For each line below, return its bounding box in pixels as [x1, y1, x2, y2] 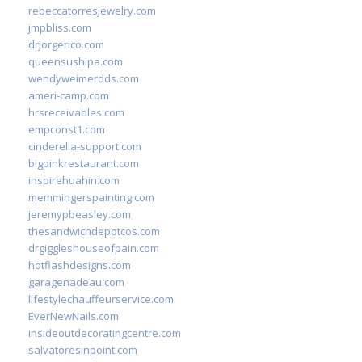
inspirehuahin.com [28, 173, 120, 187]
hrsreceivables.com [28, 105, 124, 120]
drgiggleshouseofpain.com [28, 241, 159, 255]
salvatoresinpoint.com [28, 343, 137, 357]
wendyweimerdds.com [28, 71, 139, 86]
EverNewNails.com [28, 309, 119, 323]
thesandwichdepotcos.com [28, 224, 160, 238]
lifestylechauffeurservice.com [28, 292, 174, 306]
